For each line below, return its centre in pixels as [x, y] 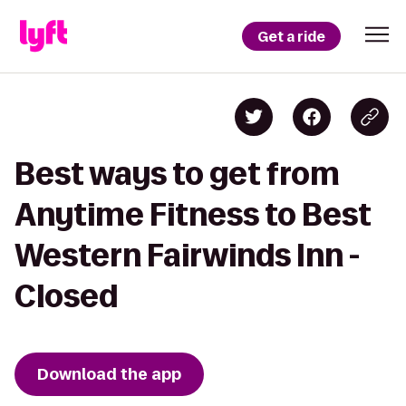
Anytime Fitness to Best [193, 214]
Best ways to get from [177, 174]
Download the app [109, 374]
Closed [66, 296]
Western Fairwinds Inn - [187, 255]
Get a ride [291, 36]
